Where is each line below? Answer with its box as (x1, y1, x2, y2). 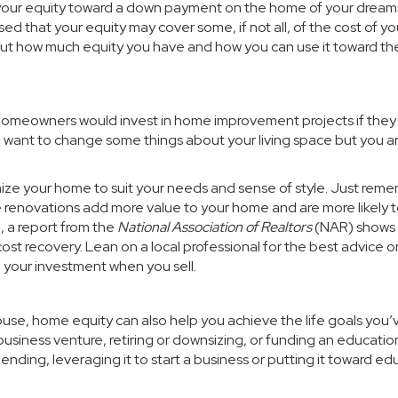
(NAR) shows (312, 218, 395, 236)
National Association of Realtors (117, 218, 312, 236)
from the (58, 218, 117, 236)
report (18, 218, 58, 236)
